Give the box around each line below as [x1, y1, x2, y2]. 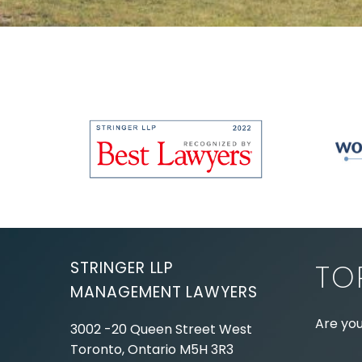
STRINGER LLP [70, 257, 174, 280]
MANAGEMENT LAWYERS [70, 281, 259, 304]
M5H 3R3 [179, 339, 234, 359]
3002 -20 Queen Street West [70, 319, 252, 339]
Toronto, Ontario [70, 339, 179, 359]
